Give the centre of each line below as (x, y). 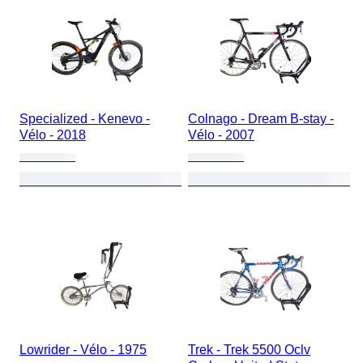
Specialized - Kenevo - (85, 119)
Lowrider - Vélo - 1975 (83, 350)
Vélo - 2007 (221, 135)
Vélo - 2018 (53, 135)
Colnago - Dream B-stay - (261, 119)
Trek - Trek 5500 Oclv (249, 350)
